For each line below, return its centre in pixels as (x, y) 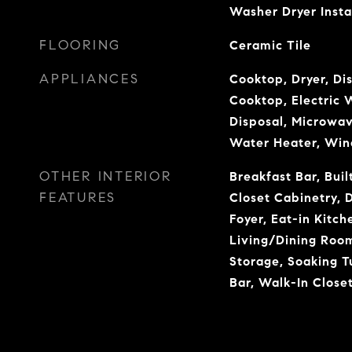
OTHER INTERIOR (106, 176)
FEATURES (78, 198)
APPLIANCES (90, 79)
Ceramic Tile (270, 45)
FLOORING (80, 45)
